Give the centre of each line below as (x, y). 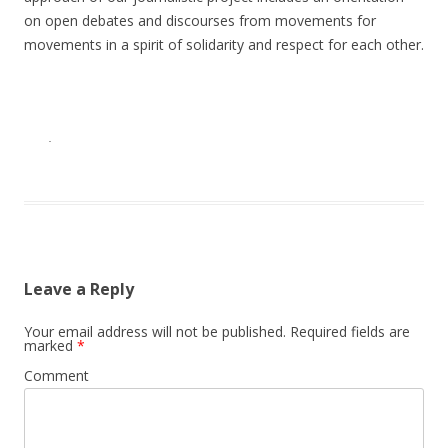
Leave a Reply (79, 289)
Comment (56, 376)
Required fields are (348, 332)
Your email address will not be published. (155, 332)
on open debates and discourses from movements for (200, 21)
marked (50, 346)
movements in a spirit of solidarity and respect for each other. (224, 45)
